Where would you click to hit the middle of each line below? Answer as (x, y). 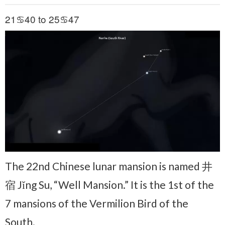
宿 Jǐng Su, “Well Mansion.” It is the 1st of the (109, 184)
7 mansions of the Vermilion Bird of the (97, 203)
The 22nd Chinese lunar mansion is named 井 (109, 166)
